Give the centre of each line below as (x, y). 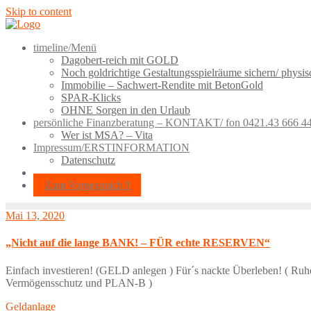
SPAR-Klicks (91, 98)
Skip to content (39, 11)
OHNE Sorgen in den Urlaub (126, 110)
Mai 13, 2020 (35, 216)
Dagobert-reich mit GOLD (120, 60)
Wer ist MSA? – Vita (107, 135)
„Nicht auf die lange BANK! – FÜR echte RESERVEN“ (138, 243)
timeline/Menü (65, 48)
